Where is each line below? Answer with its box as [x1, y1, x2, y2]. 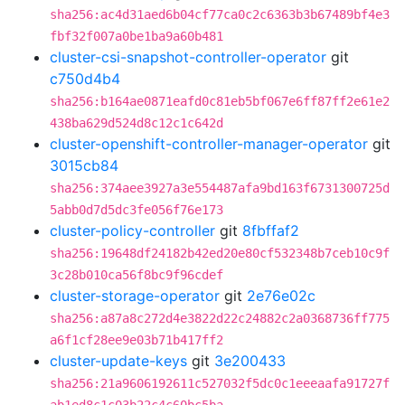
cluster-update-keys [50, 352, 187, 370]
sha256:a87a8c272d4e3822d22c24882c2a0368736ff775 [50, 311, 390, 325]
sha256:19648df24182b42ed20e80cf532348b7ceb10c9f [50, 246, 390, 260]
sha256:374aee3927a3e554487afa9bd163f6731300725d [50, 181, 390, 195]
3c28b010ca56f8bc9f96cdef [50, 268, 223, 282]
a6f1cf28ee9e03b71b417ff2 [50, 333, 223, 347]
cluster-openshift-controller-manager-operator [50, 135, 368, 153]
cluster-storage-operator [50, 287, 220, 305]
